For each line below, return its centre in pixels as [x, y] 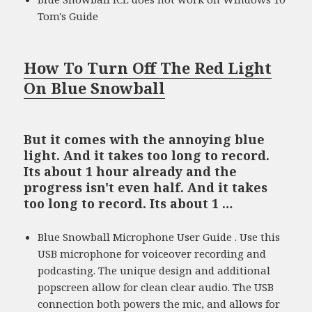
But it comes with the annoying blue [145, 140]
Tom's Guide [68, 16]
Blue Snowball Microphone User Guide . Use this [159, 237]
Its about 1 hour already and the [131, 172]
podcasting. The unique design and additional [154, 271]
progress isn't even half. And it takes [146, 188]
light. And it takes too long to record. [147, 156]
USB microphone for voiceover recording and [152, 254]
